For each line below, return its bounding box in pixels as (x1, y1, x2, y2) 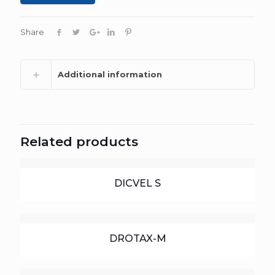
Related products (20, 134, 138, 149)
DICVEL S (114, 177, 161, 189)
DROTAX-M (109, 233, 166, 244)
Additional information (58, 69, 162, 79)
